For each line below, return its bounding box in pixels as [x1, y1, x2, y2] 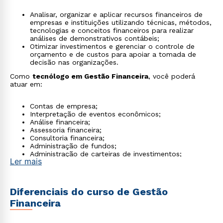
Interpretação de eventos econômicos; [30, 110, 161, 118]
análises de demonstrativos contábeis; [30, 34, 159, 42]
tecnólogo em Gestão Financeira [32, 72, 148, 80]
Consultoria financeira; [30, 134, 105, 142]
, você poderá [148, 72, 195, 80]
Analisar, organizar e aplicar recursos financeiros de [30, 10, 203, 18]
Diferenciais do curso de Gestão [10, 186, 168, 198]
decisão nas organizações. [30, 58, 118, 66]
